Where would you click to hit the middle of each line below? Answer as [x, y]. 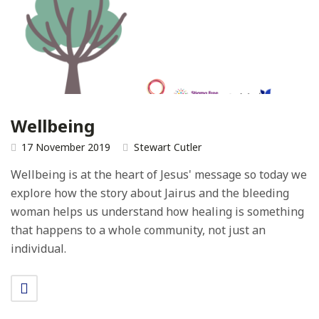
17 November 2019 [66, 147]
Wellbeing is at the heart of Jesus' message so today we [159, 175]
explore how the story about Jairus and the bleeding [150, 193]
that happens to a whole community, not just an [138, 230]
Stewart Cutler [168, 147]
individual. [38, 249]
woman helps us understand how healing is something [157, 212]
